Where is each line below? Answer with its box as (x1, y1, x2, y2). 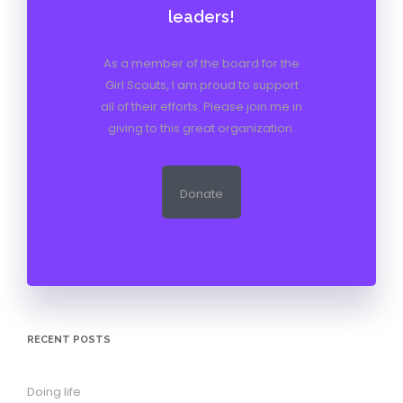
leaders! (168, 7, 235, 26)
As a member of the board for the (103, 55, 300, 72)
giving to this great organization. (108, 120, 295, 137)
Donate (180, 185, 223, 202)
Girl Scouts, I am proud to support (104, 76, 299, 94)
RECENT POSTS (27, 334, 111, 345)
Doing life (27, 383, 81, 400)
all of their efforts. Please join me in (101, 98, 302, 115)
